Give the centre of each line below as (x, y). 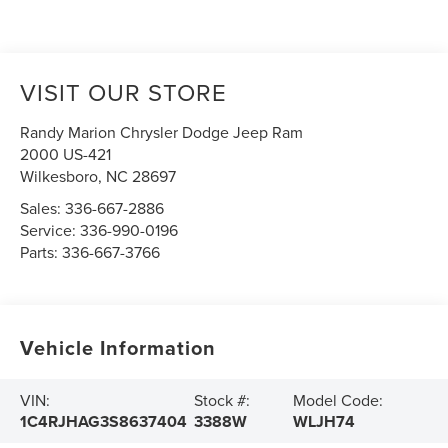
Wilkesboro (59, 176)
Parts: (41, 252)
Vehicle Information (118, 348)
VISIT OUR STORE (124, 92)
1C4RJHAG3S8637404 (104, 422)
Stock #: (222, 400)
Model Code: (337, 400)
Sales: (43, 208)
